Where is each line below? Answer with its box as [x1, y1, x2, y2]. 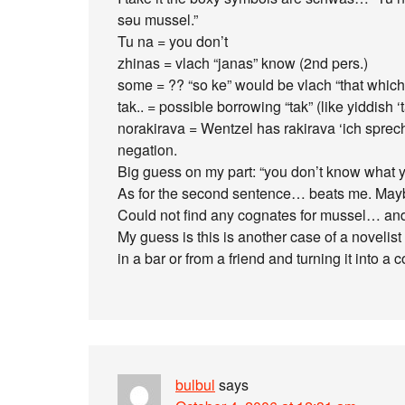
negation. [118, 139, 177, 160]
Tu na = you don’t [118, 31, 228, 52]
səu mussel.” [118, 9, 198, 30]
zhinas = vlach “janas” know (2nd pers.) [118, 52, 368, 73]
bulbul [175, 374, 215, 395]
